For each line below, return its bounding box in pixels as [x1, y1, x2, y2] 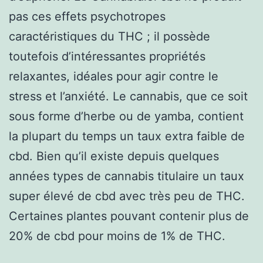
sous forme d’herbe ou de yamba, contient [9, 109, 244, 123]
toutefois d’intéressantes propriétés [9, 49, 205, 63]
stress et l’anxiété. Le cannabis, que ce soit [9, 89, 248, 103]
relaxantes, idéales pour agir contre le [9, 69, 218, 83]
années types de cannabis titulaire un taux [9, 168, 244, 183]
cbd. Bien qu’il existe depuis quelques [9, 149, 219, 163]
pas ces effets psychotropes [9, 9, 166, 23]
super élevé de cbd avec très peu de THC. [9, 188, 245, 203]
